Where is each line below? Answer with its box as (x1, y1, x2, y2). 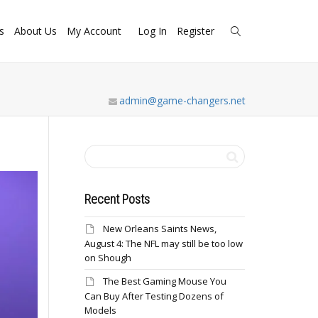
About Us (14, 24, 57, 38)
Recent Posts (84, 192, 150, 207)
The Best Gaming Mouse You (102, 275, 226, 287)
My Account (67, 24, 124, 38)
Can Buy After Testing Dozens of (84, 290, 224, 302)
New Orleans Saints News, (102, 222, 216, 235)
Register (177, 24, 217, 38)
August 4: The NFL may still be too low (84, 237, 243, 250)
